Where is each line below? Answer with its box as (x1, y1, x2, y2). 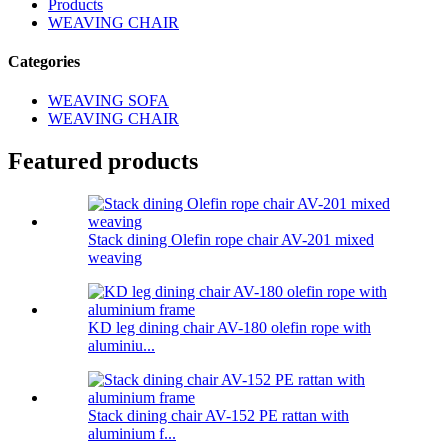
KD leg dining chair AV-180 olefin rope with (88, 319, 371, 337)
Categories (8, 53, 80, 71)
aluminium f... (88, 425, 176, 443)
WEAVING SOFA (48, 92, 169, 110)
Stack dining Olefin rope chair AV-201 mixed (88, 231, 374, 249)
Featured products (8, 148, 198, 175)
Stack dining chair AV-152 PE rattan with (88, 407, 349, 425)
